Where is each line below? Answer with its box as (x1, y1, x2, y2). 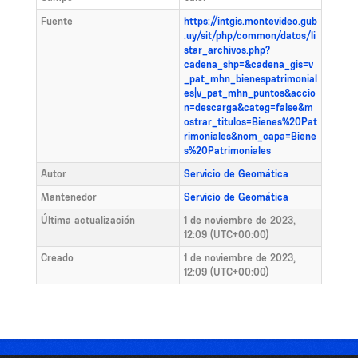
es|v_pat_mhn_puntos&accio (184, 86, 316, 99)
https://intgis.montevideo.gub (184, 14, 317, 27)
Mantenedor (41, 190, 97, 203)
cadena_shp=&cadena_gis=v (184, 58, 313, 70)
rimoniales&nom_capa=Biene (184, 129, 316, 142)
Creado (41, 251, 74, 264)
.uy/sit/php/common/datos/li (184, 29, 316, 42)
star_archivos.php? (184, 43, 270, 56)
